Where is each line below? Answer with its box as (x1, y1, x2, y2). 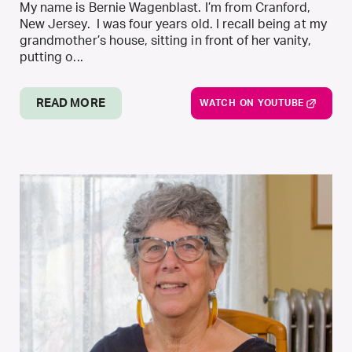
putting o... (20, 51, 83, 64)
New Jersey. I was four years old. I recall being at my (20, 18, 327, 31)
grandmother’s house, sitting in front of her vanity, (20, 35, 311, 47)
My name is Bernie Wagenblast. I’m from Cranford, (20, 2, 311, 14)
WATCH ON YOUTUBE (200, 98, 304, 108)
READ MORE (36, 97, 105, 109)
